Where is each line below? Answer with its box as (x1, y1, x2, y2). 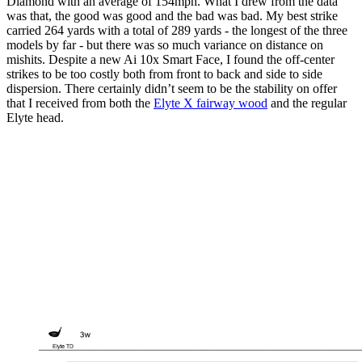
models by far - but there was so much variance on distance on (6, 37, 323, 52)
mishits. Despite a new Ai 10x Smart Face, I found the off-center (6, 52, 335, 66)
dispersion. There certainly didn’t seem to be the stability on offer (6, 81, 337, 95)
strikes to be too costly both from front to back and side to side (6, 66, 322, 81)
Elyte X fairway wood (154, 95, 267, 110)
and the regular (267, 95, 347, 110)
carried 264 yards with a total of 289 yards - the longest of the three (6, 23, 347, 37)
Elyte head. (6, 110, 64, 124)
